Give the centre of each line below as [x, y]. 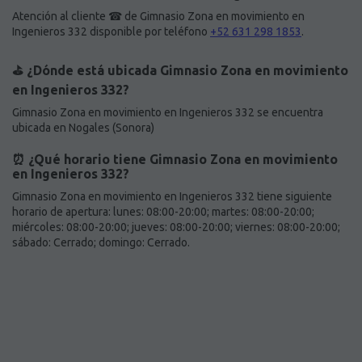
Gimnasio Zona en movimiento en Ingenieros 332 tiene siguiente [172, 197]
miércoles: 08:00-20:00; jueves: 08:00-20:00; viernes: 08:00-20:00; [176, 227]
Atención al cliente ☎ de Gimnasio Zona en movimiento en [158, 17]
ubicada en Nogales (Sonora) [83, 128]
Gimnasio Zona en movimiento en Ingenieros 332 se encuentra [168, 113]
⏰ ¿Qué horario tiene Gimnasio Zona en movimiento [175, 160]
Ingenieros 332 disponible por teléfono [111, 32]
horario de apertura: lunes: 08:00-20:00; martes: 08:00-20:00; [163, 212]
